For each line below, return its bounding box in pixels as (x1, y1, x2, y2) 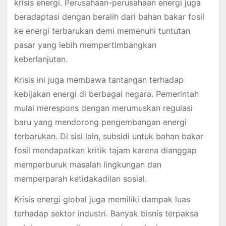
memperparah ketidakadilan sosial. (14, 174, 147, 184)
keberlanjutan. (14, 54, 68, 65)
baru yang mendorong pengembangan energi (14, 117, 187, 128)
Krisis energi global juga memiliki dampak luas (14, 194, 190, 204)
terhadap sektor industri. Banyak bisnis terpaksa (14, 208, 198, 218)
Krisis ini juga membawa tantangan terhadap (14, 75, 184, 85)
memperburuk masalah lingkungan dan (14, 159, 161, 170)
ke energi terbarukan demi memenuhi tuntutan (14, 26, 190, 36)
